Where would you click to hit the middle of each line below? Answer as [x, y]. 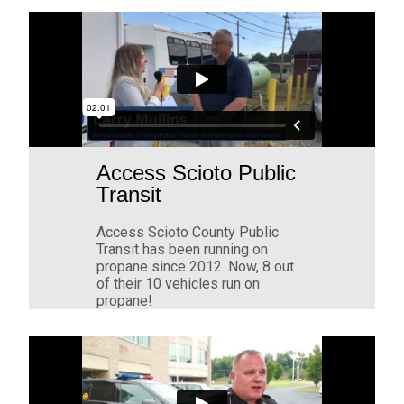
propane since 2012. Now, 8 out [196, 267]
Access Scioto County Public [188, 233]
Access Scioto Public [197, 173]
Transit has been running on [183, 250]
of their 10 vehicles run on [179, 284]
